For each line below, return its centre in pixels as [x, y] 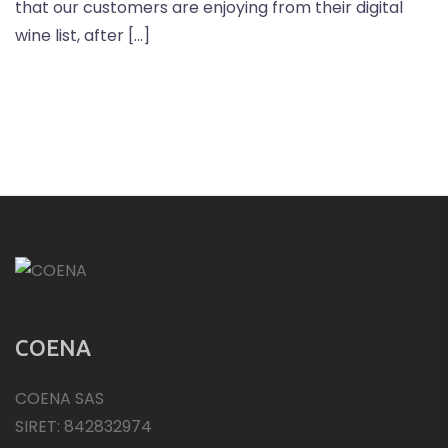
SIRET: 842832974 [83, 427]
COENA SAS [59, 399]
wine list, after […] [82, 36]
